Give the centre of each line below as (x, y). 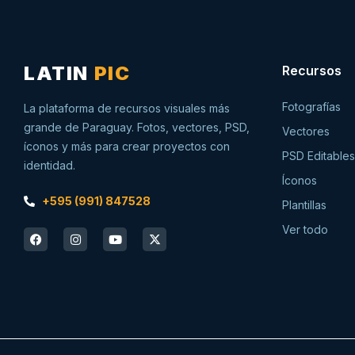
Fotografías (311, 107)
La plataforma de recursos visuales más (127, 109)
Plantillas (304, 205)
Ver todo (305, 230)
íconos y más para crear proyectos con (127, 147)
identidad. (50, 166)
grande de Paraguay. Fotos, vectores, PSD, (137, 128)
